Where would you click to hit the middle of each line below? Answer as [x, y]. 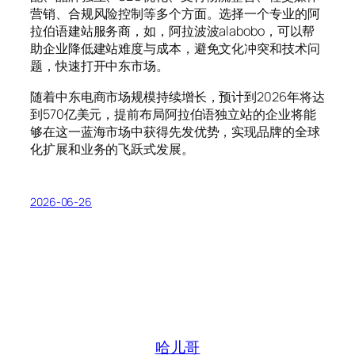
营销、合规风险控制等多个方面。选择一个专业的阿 [175, 14]
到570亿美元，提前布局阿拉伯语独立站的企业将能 [173, 114]
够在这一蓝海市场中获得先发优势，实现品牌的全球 [175, 131]
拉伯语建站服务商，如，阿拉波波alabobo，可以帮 [173, 31]
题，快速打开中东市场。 [99, 66]
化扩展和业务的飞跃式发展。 [112, 149]
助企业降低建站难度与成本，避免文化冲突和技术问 [175, 49]
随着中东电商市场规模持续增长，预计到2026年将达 [177, 96]
